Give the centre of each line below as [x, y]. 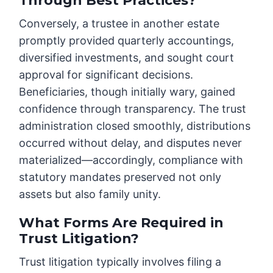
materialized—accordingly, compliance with [131, 160]
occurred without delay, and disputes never [131, 143]
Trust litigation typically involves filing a [120, 262]
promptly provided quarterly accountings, [127, 41]
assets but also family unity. [90, 194]
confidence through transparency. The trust [133, 109]
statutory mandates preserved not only [120, 177]
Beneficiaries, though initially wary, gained [127, 92]
